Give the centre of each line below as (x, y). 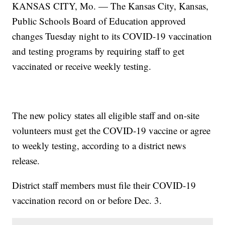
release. (26, 161)
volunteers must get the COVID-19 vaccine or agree (111, 131)
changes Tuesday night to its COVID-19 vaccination (112, 36)
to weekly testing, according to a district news (99, 146)
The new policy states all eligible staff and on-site (106, 116)
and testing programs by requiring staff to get (98, 51)
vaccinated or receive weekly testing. (82, 66)
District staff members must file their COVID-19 (104, 185)
